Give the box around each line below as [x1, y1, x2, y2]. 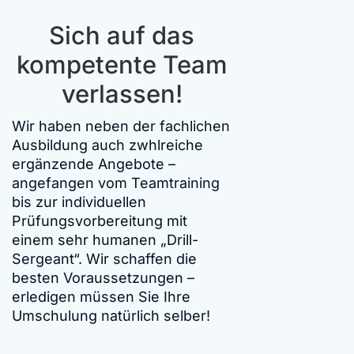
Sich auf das [49, 20, 195, 51]
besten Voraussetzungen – [12, 269, 195, 286]
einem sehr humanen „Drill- [12, 231, 199, 248]
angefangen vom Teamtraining [12, 174, 220, 191]
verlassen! [61, 78, 183, 109]
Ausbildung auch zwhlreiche [12, 136, 204, 153]
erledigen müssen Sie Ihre [12, 288, 191, 305]
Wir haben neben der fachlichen [12, 117, 231, 134]
